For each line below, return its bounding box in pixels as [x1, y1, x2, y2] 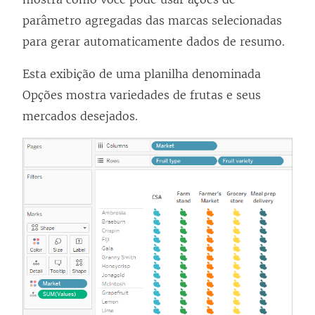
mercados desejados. [22, 109, 138, 124]
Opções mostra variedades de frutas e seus [22, 88, 261, 103]
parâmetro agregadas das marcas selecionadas [22, 13, 282, 28]
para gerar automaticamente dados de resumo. [22, 34, 285, 49]
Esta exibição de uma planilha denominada [22, 67, 261, 82]
